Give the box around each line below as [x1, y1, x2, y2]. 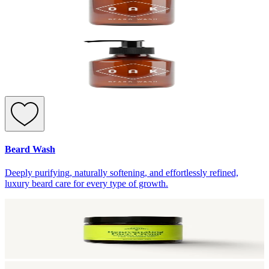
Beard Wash [5, 144, 55, 155]
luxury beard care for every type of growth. [5, 178, 168, 189]
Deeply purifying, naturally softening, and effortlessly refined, [5, 168, 238, 178]
